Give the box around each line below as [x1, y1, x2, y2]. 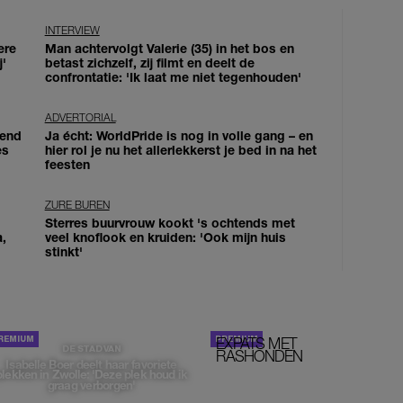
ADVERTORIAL [44, 110, 116, 124]
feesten [44, 156, 90, 172]
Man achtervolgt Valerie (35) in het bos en [44, 40, 294, 56]
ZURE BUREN [44, 197, 110, 211]
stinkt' [44, 243, 83, 259]
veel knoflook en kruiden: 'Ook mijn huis [44, 228, 286, 245]
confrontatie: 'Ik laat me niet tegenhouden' [44, 68, 301, 85]
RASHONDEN [216, 345, 303, 364]
